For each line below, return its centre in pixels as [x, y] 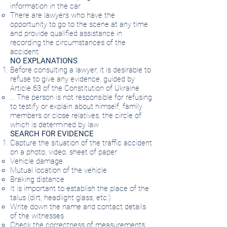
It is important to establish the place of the [80, 188]
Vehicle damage [36, 161]
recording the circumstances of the [68, 43]
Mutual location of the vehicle [59, 170]
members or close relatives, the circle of [76, 116]
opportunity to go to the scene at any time [79, 24]
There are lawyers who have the [63, 15]
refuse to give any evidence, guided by [72, 79]
